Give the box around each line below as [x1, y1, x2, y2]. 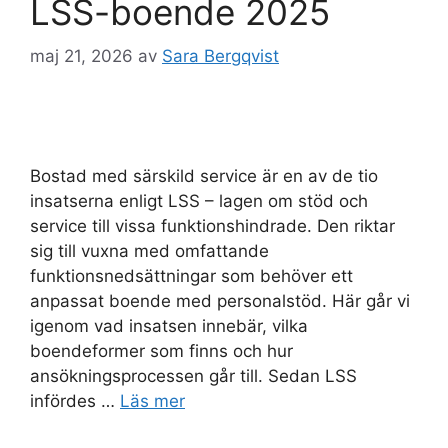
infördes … [30, 391, 120, 412]
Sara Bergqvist [162, 46, 279, 67]
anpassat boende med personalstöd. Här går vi [30, 291, 410, 312]
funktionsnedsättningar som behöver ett [30, 266, 353, 287]
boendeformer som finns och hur [30, 341, 293, 362]
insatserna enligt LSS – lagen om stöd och [30, 191, 368, 212]
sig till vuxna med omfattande [30, 241, 269, 262]
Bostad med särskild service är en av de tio [30, 166, 378, 187]
